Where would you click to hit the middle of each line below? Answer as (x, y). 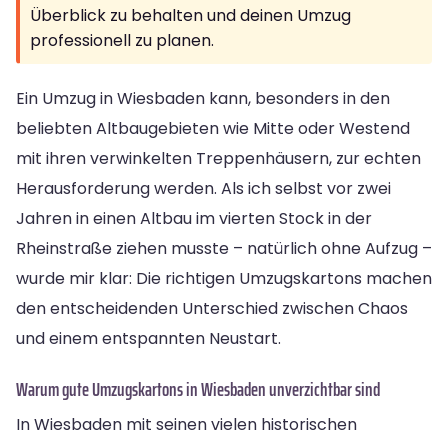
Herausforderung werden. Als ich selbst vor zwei (203, 188)
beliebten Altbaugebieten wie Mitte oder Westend (213, 128)
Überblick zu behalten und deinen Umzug (190, 15)
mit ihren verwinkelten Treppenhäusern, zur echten (218, 158)
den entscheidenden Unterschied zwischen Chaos (212, 308)
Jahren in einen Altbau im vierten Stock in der (194, 218)
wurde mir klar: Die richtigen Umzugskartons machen (224, 278)
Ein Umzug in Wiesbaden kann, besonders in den (203, 98)
